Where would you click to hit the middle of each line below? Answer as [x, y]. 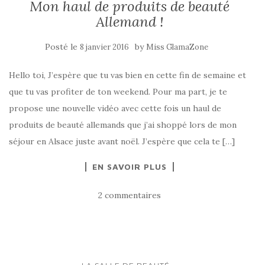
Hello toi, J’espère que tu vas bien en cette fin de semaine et [127, 75]
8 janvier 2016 [104, 47]
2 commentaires [130, 195]
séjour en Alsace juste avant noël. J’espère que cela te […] [122, 141]
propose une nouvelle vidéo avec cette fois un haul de [115, 108]
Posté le [62, 47]
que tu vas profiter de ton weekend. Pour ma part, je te [118, 92]
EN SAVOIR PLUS [130, 167]
